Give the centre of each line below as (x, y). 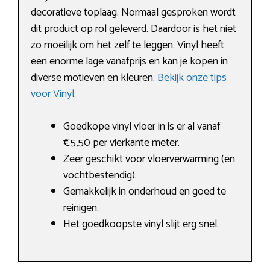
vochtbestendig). (100, 176)
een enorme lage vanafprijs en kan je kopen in (129, 62)
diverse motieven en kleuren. (94, 78)
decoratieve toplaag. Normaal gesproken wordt (133, 13)
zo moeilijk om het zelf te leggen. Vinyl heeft (127, 46)
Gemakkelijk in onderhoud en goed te (145, 192)
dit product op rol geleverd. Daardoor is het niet (133, 29)
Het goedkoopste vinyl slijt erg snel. (141, 224)
